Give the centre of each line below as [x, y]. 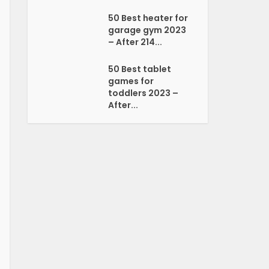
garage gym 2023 [147, 30]
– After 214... [135, 42]
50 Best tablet [140, 69]
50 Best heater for [148, 18]
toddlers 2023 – [144, 93]
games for [131, 81]
